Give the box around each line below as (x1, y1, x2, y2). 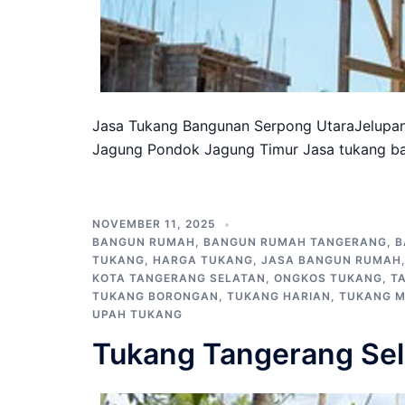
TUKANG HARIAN (227, 288, 331, 303)
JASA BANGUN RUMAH (261, 252, 401, 267)
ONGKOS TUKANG (274, 270, 382, 285)
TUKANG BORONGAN (92, 288, 219, 303)
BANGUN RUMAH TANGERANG (203, 234, 387, 249)
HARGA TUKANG (153, 252, 253, 267)
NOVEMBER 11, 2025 (92, 216, 216, 231)
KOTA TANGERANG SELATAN (92, 270, 266, 285)
